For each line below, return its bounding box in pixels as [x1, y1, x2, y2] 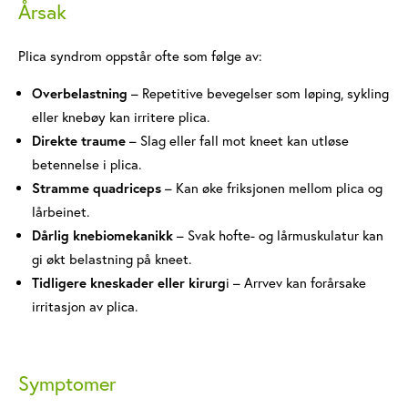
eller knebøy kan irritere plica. [32, 108, 213, 126]
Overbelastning [32, 85, 127, 102]
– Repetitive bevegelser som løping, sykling [127, 85, 389, 102]
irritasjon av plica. [32, 298, 138, 315]
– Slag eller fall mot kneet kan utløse [126, 132, 349, 149]
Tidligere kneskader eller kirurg [32, 274, 226, 291]
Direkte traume [32, 132, 126, 149]
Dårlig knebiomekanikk [32, 227, 173, 244]
